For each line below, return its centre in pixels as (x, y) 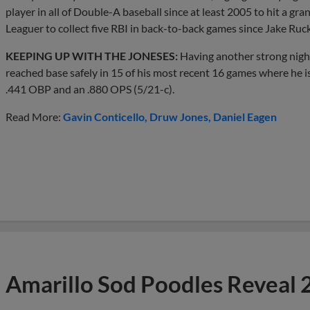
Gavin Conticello (104, 116)
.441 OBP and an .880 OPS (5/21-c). (90, 89)
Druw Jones (179, 116)
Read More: (34, 116)
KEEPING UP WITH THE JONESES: (92, 55)
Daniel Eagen (245, 116)
